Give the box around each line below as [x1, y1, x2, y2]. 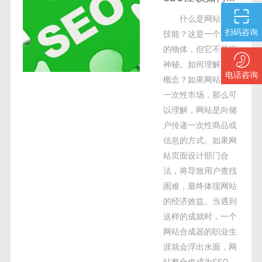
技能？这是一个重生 [163, 29, 237, 39]
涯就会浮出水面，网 [163, 242, 237, 251]
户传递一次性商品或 [163, 120, 237, 130]
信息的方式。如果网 [163, 135, 237, 145]
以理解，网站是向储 [163, 105, 237, 115]
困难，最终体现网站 [163, 181, 237, 191]
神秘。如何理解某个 [163, 59, 237, 69]
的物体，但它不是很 [163, 44, 237, 54]
